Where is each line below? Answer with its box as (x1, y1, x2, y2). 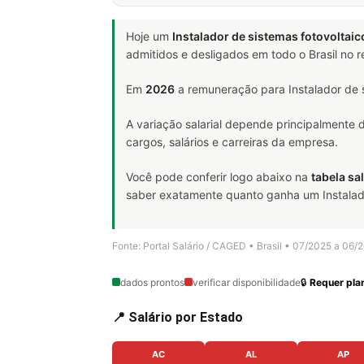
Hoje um (126, 28, 172, 43)
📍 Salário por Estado (112, 309, 243, 325)
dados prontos (120, 275, 184, 288)
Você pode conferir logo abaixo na (126, 169, 311, 184)
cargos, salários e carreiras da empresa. (126, 134, 338, 149)
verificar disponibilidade (193, 275, 301, 288)
